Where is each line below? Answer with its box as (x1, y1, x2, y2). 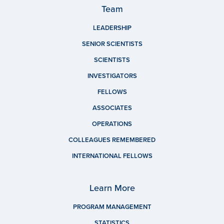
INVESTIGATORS (87, 71, 137, 80)
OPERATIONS (92, 119, 132, 128)
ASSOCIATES (92, 103, 132, 112)
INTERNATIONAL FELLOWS (71, 151, 152, 160)
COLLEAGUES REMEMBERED (68, 135, 155, 144)
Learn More (89, 182, 135, 193)
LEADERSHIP (92, 23, 131, 32)
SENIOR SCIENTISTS (81, 39, 142, 48)
